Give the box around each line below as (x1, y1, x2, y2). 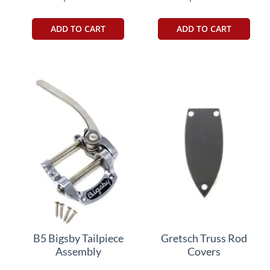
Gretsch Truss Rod (160, 231, 247, 245)
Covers (187, 244, 221, 258)
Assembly (55, 244, 101, 258)
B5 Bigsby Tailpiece (33, 231, 124, 245)
